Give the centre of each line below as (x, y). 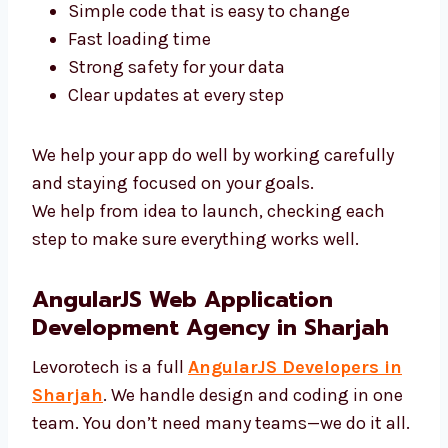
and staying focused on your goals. (173, 287)
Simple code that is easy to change (209, 115)
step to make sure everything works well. (195, 343)
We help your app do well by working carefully (213, 259)
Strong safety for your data (176, 171)
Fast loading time (139, 143)
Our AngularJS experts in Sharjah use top (196, 27)
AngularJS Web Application (182, 404)
